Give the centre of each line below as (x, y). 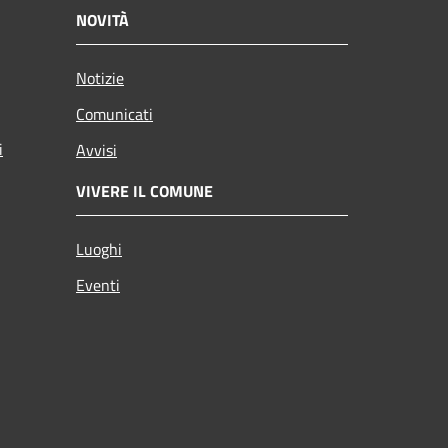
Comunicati (114, 114)
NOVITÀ (102, 20)
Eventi (98, 285)
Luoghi (99, 249)
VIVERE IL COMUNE (144, 191)
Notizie (100, 78)
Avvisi (96, 150)
